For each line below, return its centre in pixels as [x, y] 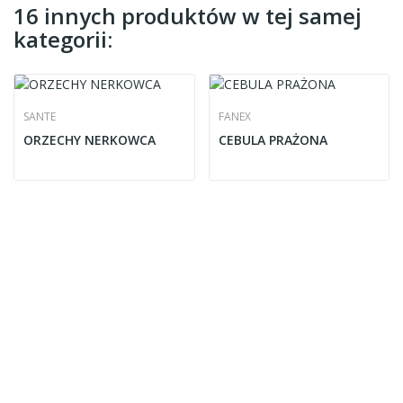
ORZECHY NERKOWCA [90, 140]
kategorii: [63, 39]
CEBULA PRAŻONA [273, 140]
